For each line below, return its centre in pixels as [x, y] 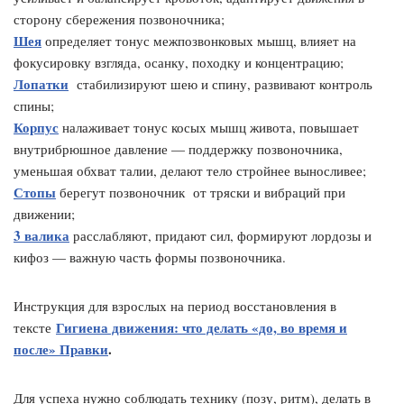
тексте [35, 327]
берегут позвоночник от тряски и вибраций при [201, 192]
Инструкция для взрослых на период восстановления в [175, 306]
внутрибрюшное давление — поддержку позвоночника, [178, 149]
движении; [44, 214]
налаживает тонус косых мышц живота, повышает [209, 127]
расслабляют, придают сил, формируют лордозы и [220, 235]
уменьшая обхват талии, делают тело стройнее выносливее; [190, 170]
